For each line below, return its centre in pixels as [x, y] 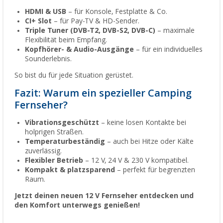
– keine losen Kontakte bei [143, 122]
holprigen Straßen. [54, 132]
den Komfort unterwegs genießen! [77, 205]
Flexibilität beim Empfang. [66, 40]
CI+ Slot [38, 21]
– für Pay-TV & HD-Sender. [96, 21]
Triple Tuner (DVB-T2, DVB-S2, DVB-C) [90, 30]
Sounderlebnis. [48, 58]
